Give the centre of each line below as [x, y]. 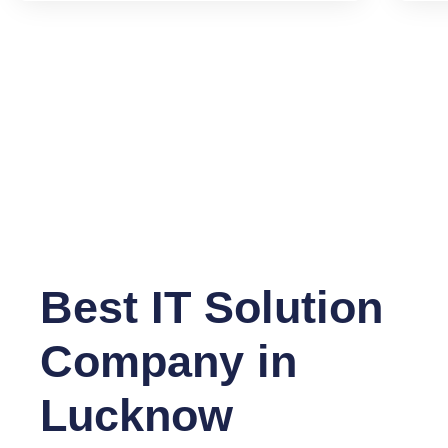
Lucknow [137, 415]
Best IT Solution [212, 307]
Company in [169, 361]
